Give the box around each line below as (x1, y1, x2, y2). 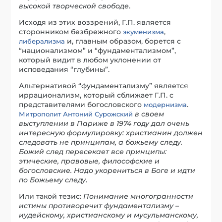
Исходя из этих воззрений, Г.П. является (19, 17, 171, 27)
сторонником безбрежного (19, 27, 123, 36)
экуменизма (123, 27, 165, 36)
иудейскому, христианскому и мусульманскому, (19, 210, 199, 220)
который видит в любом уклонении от (19, 55, 162, 64)
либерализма (19, 37, 65, 45)
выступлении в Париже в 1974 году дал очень (19, 118, 190, 128)
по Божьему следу (19, 175, 86, 184)
